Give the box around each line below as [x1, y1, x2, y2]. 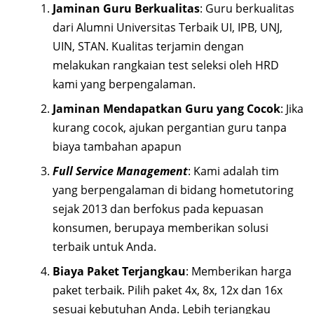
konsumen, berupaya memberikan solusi [53, 219, 268, 235]
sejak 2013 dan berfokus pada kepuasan [53, 200, 264, 217]
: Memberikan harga [186, 263, 292, 279]
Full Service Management [53, 163, 188, 179]
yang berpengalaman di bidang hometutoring [53, 182, 294, 198]
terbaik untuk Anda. [53, 238, 156, 254]
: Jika [280, 100, 303, 116]
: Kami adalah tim [188, 163, 279, 179]
